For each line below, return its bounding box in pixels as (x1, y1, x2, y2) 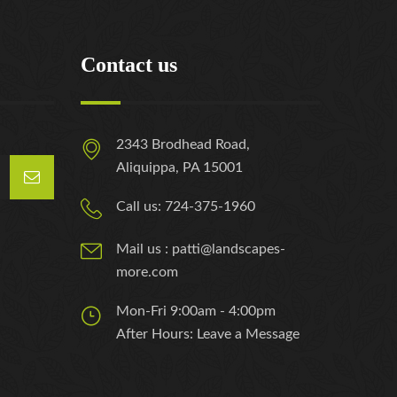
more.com (116, 265, 178, 279)
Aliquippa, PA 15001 (116, 160, 243, 175)
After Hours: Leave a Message (116, 327, 300, 341)
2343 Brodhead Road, (116, 137, 250, 152)
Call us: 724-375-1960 (116, 199, 255, 214)
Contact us (81, 53, 177, 76)
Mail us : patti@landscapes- (116, 242, 285, 256)
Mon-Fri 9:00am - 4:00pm (116, 304, 276, 318)
